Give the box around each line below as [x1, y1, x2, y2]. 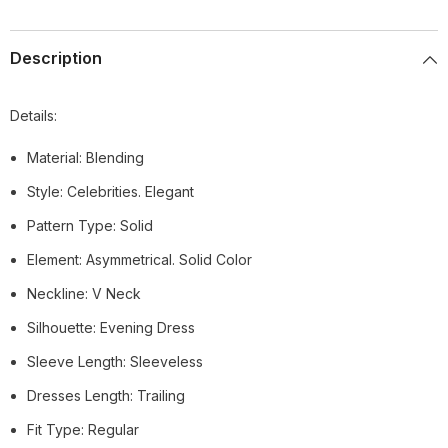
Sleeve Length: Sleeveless [27, 353, 203, 371]
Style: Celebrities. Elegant [27, 183, 194, 201]
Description [10, 48, 102, 69]
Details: [10, 107, 57, 125]
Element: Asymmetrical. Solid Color [27, 251, 252, 269]
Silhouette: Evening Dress [27, 319, 195, 337]
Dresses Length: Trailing [27, 387, 185, 405]
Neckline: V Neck [27, 285, 141, 303]
